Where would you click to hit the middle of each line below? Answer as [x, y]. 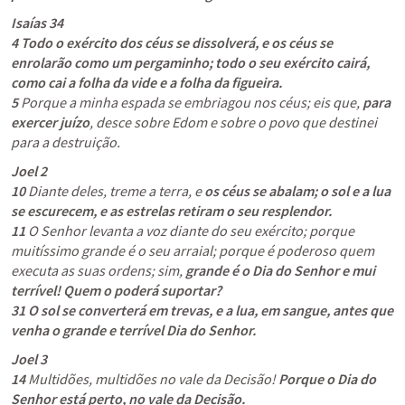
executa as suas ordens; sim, [98, 270]
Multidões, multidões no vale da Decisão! [152, 379]
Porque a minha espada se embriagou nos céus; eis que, [190, 102]
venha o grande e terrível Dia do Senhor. [133, 330]
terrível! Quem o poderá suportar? [116, 290]
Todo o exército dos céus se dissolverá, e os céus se [177, 42]
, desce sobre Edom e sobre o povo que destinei [233, 122]
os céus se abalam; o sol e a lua [297, 191]
